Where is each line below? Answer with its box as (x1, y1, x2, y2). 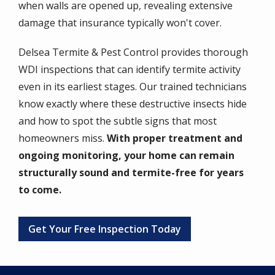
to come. (18, 183, 61, 197)
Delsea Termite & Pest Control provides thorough (18, 45, 248, 60)
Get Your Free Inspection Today (28, 222, 181, 236)
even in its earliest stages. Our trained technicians (18, 80, 247, 94)
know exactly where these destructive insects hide (18, 97, 247, 111)
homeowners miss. (18, 131, 107, 145)
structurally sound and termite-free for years (18, 166, 244, 180)
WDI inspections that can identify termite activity (18, 63, 241, 77)
